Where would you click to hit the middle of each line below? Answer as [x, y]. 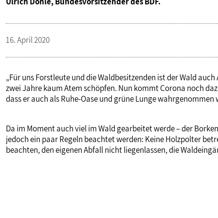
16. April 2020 [28, 40]
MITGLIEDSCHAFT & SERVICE [69, 82]
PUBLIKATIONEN [45, 18]
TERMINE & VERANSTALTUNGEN [77, 50]
